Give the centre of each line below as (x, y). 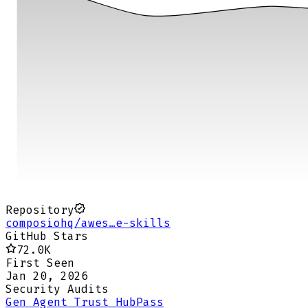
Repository (40, 210)
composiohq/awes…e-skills (88, 223)
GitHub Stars (47, 236)
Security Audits (57, 289)
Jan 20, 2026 (47, 276)
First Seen (40, 263)
